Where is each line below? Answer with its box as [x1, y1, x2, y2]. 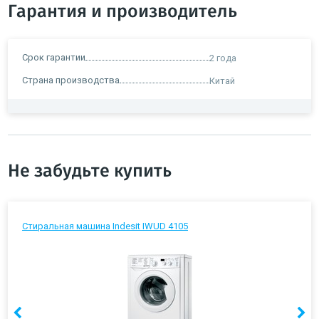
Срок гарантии [22, 51, 85, 63]
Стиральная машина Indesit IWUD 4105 [22, 220, 188, 231]
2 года [209, 52, 236, 63]
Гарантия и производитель [8, 2, 237, 21]
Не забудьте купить [8, 162, 172, 180]
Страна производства [22, 74, 120, 85]
